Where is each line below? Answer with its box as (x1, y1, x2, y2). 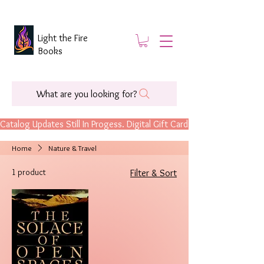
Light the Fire (38, 32, 88, 44)
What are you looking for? (37, 88, 137, 100)
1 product (12, 167, 46, 177)
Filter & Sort (130, 167, 177, 179)
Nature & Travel (48, 143, 97, 153)
